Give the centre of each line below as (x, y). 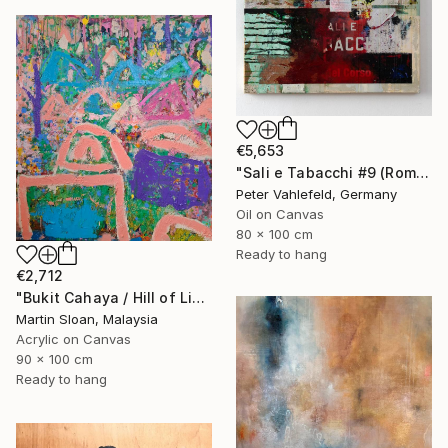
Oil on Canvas (280, 213)
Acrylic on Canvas (73, 338)
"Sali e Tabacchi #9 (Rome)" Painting (422, 172)
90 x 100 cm (54, 358)
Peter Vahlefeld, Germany (316, 193)
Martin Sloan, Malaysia (87, 318)
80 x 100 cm (274, 233)
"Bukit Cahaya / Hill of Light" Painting (199, 297)
